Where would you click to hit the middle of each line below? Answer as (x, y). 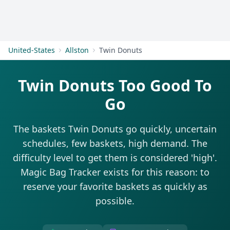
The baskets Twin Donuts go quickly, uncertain (115, 129)
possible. (115, 201)
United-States (32, 50)
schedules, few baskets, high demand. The (115, 143)
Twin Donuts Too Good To (115, 85)
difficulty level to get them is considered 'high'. (115, 158)
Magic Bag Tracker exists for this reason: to (115, 172)
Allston (77, 50)
